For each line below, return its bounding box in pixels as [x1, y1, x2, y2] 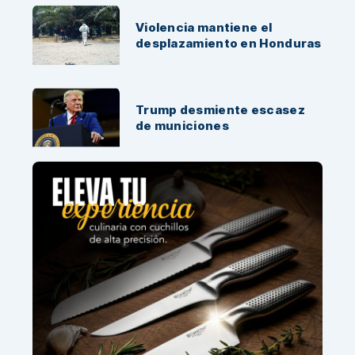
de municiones [135, 117, 229, 133]
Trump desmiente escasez [135, 101, 305, 117]
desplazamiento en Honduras [135, 35, 322, 51]
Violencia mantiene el [135, 19, 273, 35]
